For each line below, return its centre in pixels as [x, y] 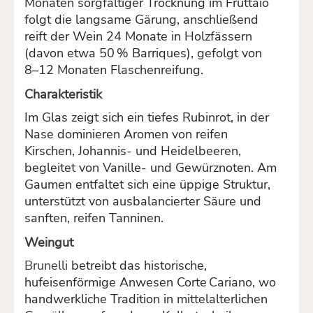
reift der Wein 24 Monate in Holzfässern [138, 37]
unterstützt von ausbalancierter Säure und [143, 201]
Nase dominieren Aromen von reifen [126, 134]
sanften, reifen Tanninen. [94, 218]
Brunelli [46, 265]
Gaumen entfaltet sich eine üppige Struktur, [147, 184]
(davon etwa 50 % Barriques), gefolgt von [143, 53]
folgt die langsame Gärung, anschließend [141, 20]
